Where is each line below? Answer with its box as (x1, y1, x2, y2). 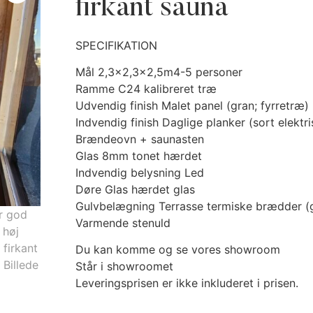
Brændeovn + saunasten (75, 131, 204, 146)
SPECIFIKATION (75, 38, 157, 52)
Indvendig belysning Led (75, 165, 204, 180)
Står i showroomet (75, 259, 173, 274)
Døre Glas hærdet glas (75, 182, 195, 196)
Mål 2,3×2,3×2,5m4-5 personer (75, 64, 242, 79)
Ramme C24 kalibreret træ (75, 81, 217, 96)
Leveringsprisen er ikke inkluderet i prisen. (75, 276, 298, 291)
